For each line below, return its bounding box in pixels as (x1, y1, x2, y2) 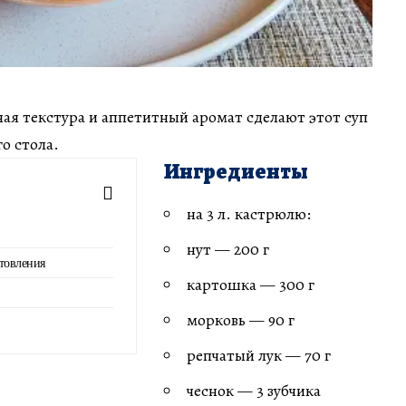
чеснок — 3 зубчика (187, 380, 321, 402)
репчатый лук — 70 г (187, 344, 331, 367)
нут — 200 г (187, 238, 269, 261)
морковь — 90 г (187, 309, 295, 332)
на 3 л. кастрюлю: (187, 203, 311, 226)
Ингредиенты (164, 157, 308, 187)
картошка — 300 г (187, 274, 314, 296)
